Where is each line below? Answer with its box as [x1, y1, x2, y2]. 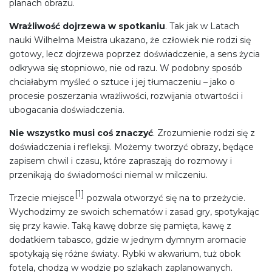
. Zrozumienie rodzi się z [153, 127, 255, 139]
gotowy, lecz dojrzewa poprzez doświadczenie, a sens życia [9, 49, 260, 60]
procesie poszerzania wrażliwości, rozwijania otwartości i [9, 90, 243, 102]
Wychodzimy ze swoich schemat [9, 206, 150, 218]
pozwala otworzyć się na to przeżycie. [84, 192, 245, 204]
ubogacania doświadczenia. [9, 104, 124, 116]
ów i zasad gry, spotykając [150, 206, 259, 218]
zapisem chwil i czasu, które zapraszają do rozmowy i [9, 155, 232, 167]
